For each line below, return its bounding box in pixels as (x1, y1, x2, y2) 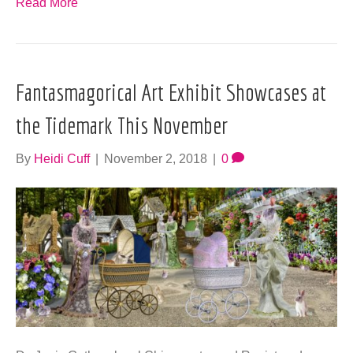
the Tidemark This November (16, 112, 228, 139)
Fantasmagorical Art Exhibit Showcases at (16, 79, 326, 106)
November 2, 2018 (104, 152, 207, 166)
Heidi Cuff (34, 152, 90, 166)
